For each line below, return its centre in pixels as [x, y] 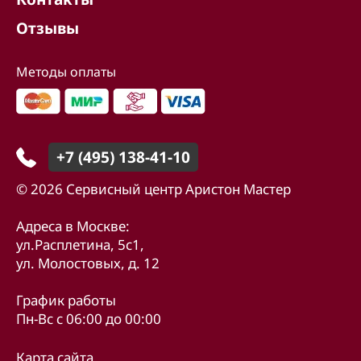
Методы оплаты [66, 72]
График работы [66, 300]
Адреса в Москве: [73, 226]
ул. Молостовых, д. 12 [88, 263]
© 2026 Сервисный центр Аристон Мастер [154, 189]
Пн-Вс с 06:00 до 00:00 [89, 319]
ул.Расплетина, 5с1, [80, 245]
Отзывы [48, 28]
